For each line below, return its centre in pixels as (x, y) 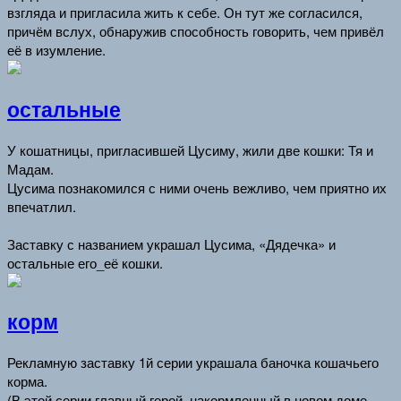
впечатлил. (42, 206)
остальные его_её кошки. (85, 262)
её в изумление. (56, 50)
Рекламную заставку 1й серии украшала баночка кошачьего (193, 362)
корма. (27, 381)
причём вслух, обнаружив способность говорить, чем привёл (196, 31)
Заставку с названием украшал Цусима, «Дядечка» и (171, 243)
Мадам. (30, 168)
